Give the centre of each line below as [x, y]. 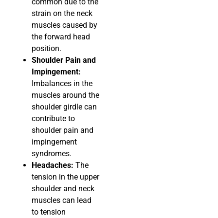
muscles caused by [64, 25]
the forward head [61, 37]
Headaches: [53, 165]
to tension [49, 212]
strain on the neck [62, 14]
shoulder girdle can [64, 107]
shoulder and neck [63, 189]
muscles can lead [62, 200]
